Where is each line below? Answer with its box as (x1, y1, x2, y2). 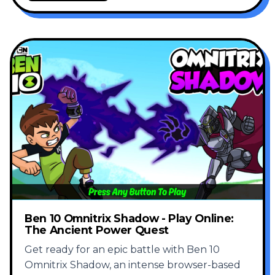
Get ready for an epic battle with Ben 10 (25, 244, 220, 256)
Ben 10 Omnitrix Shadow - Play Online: (25, 212, 234, 225)
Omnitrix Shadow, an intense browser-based (25, 259, 241, 271)
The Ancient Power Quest (25, 223, 169, 237)
